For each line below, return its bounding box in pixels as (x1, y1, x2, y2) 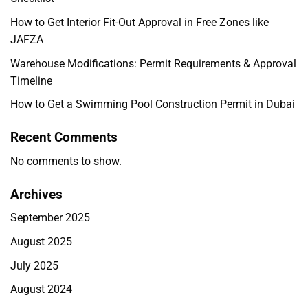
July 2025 (10, 258, 58, 272)
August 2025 (10, 234, 72, 248)
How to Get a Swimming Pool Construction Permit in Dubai (10, 98, 295, 111)
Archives (10, 186, 63, 202)
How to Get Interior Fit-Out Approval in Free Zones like (10, 15, 269, 29)
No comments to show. (10, 154, 122, 168)
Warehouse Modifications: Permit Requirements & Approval (10, 56, 296, 70)
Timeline (10, 74, 52, 87)
